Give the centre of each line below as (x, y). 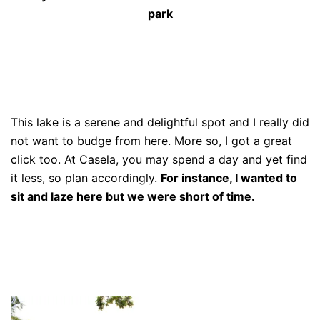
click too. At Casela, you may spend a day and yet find (159, 159)
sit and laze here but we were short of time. (134, 196)
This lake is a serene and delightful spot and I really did (160, 122)
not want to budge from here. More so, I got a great (151, 140)
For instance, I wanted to (229, 177)
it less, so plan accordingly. (86, 177)
